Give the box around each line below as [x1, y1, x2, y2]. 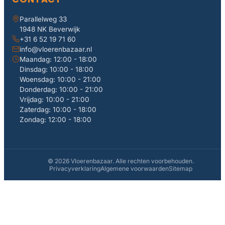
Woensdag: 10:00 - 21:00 [20, 75, 101, 83]
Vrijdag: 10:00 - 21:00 [20, 95, 89, 103]
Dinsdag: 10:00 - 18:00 [20, 65, 93, 73]
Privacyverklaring [49, 164, 100, 172]
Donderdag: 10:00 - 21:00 [20, 85, 103, 93]
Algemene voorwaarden [100, 164, 169, 172]
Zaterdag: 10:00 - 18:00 [20, 105, 96, 114]
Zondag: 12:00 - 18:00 [20, 115, 91, 124]
